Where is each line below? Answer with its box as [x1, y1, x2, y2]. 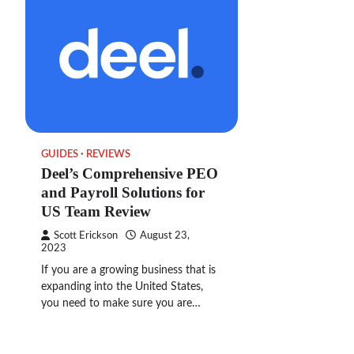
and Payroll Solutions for [41, 183, 205, 201]
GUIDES [41, 149, 78, 159]
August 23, [140, 230, 190, 240]
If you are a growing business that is [41, 264, 216, 276]
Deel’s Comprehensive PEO [41, 164, 218, 182]
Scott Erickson [54, 230, 118, 240]
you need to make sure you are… [41, 297, 201, 309]
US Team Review [41, 202, 151, 220]
